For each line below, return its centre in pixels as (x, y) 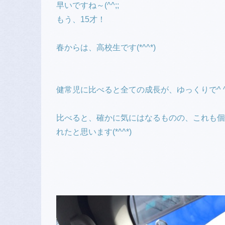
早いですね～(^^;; (88, 5)
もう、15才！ (81, 19)
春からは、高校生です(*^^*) (106, 47)
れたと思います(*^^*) (94, 132)
